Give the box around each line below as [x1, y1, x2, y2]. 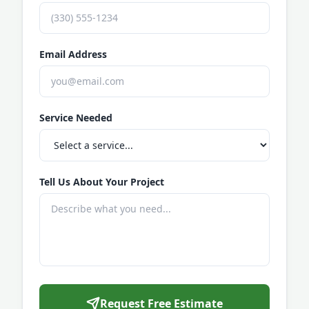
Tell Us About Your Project [39, 175, 164, 188]
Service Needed [39, 111, 112, 124]
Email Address [39, 48, 107, 61]
